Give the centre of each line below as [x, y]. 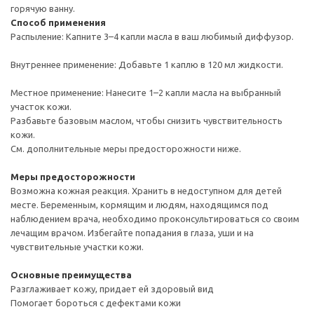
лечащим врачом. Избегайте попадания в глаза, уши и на [132, 233]
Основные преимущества [71, 275]
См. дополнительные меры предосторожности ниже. [126, 149]
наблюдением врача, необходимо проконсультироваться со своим [155, 219]
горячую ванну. [43, 9]
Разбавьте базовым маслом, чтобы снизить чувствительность [146, 121]
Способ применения [58, 23]
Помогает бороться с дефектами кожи [96, 303]
